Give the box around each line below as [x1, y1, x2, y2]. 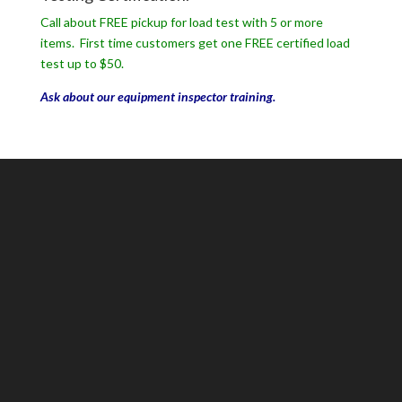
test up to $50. [39, 55, 124, 71]
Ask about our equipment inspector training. [39, 88, 275, 104]
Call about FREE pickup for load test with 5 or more [39, 13, 323, 30]
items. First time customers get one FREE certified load [39, 34, 350, 50]
